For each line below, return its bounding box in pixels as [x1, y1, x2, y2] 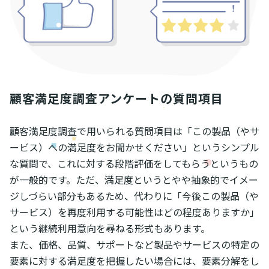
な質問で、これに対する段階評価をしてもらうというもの [10, 156, 258, 171]
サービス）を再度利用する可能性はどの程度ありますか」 [10, 204, 259, 219]
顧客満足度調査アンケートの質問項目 [10, 89, 223, 107]
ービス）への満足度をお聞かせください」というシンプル [10, 139, 259, 154]
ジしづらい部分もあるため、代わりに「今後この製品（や [10, 188, 259, 203]
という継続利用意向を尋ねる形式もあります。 [10, 220, 210, 235]
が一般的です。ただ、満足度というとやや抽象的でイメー [10, 172, 258, 187]
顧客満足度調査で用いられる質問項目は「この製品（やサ [10, 123, 259, 138]
